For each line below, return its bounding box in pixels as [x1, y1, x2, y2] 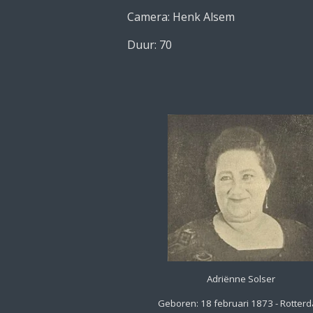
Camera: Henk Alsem [127, 9, 235, 25]
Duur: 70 [127, 37, 172, 53]
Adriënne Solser [207, 272, 276, 285]
